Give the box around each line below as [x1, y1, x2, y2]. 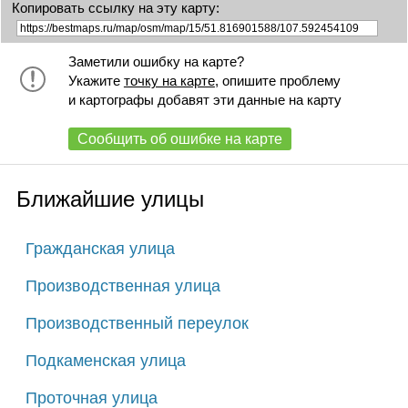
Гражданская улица [25, 239, 175, 258]
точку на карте [123, 72, 215, 88]
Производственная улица [25, 276, 220, 295]
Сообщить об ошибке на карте [76, 130, 282, 147]
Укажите [67, 72, 124, 88]
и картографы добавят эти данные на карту [67, 91, 342, 107]
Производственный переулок [25, 313, 249, 332]
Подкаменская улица [25, 351, 186, 370]
